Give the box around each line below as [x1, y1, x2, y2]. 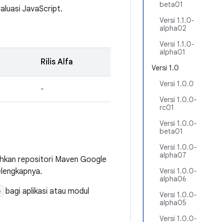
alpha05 [160, 198, 186, 207]
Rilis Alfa [41, 57, 73, 67]
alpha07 [160, 151, 186, 160]
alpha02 [160, 24, 186, 33]
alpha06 [160, 174, 186, 183]
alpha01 [160, 48, 185, 56]
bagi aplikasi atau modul [3, 186, 89, 196]
